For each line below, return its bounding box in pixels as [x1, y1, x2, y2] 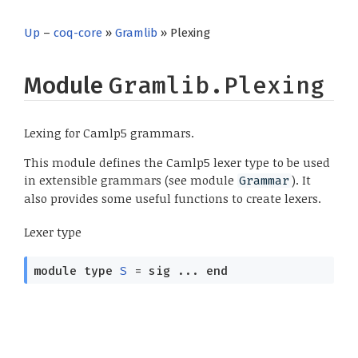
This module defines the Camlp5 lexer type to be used [24, 154, 330, 171]
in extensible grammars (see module [24, 172, 237, 189]
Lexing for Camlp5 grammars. [24, 125, 194, 141]
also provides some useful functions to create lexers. [24, 190, 321, 207]
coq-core [54, 26, 102, 40]
